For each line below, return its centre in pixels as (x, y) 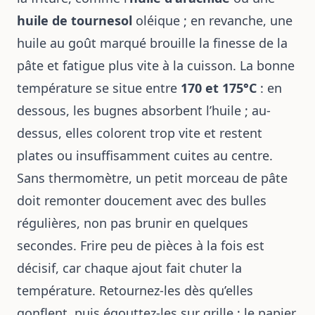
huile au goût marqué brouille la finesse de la (152, 43)
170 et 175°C (219, 88)
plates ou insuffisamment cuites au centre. (145, 155)
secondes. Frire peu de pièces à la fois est (141, 245)
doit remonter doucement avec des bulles (142, 200)
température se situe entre (99, 88)
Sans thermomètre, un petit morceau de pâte (152, 178)
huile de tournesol (75, 20)
